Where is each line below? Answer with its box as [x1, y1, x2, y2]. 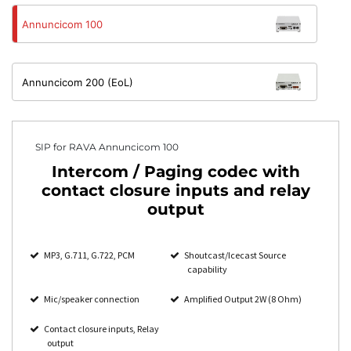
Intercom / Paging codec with [51, 162, 300, 181]
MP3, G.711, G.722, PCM [44, 249, 135, 261]
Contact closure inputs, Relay [44, 323, 159, 335]
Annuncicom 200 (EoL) [22, 75, 133, 89]
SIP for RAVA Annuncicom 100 [35, 141, 179, 153]
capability [187, 263, 227, 275]
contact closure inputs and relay [41, 181, 310, 200]
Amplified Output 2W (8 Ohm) [184, 293, 302, 305]
